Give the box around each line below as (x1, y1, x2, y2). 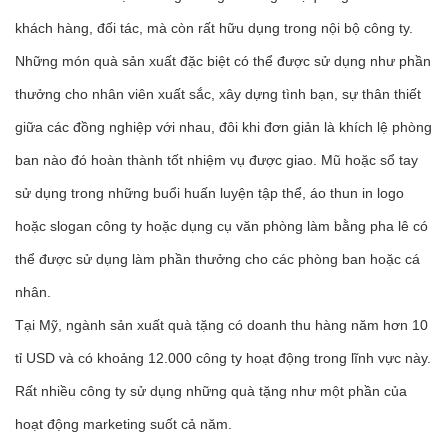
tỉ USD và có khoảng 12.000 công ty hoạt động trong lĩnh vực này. (15, 349, 431, 366)
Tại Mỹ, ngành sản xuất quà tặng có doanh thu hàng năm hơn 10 (15, 316, 428, 333)
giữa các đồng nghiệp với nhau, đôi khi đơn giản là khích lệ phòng (15, 118, 432, 135)
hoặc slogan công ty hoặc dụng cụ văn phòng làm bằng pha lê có (15, 217, 428, 234)
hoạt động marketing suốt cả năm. (15, 415, 232, 432)
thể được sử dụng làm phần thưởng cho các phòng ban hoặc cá (15, 250, 420, 267)
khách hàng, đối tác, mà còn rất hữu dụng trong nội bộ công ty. (15, 19, 413, 36)
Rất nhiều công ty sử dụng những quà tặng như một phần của (15, 382, 407, 399)
